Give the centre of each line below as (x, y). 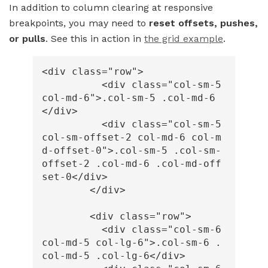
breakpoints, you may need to (79, 23)
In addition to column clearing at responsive (111, 8)
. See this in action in (95, 39)
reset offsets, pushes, (203, 23)
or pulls (27, 39)
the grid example (184, 39)
